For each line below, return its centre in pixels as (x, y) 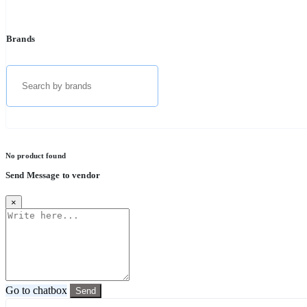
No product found (36, 155)
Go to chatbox (36, 290)
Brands (21, 38)
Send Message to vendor (53, 175)
